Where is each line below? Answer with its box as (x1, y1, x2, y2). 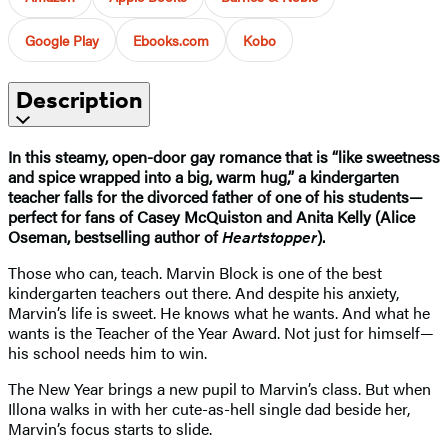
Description (16, 85, 142, 114)
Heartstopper (222, 224, 317, 248)
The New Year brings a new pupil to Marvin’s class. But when (8, 376, 431, 400)
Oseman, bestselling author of (8, 224, 222, 248)
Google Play (25, 29, 99, 50)
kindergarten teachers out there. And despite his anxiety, (8, 280, 399, 304)
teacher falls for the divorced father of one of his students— (8, 184, 423, 208)
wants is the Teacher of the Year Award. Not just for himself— (8, 320, 434, 344)
